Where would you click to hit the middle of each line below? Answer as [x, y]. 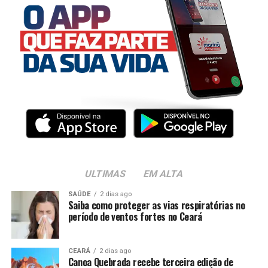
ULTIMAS [105, 174]
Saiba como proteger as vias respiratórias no [156, 205]
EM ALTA [163, 174]
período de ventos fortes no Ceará [135, 217]
